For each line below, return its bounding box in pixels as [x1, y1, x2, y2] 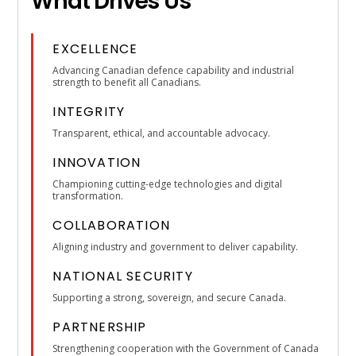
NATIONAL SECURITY [52, 266, 193, 285]
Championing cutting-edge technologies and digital [52, 176, 283, 191]
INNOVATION [52, 153, 141, 172]
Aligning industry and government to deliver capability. [52, 239, 299, 253]
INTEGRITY [52, 102, 126, 121]
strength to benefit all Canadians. [52, 75, 202, 89]
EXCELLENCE [52, 39, 138, 58]
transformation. [52, 188, 124, 203]
